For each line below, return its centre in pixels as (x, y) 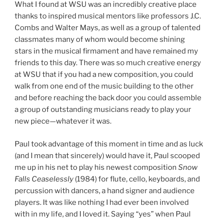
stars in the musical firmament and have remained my (106, 51)
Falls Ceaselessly (44, 179)
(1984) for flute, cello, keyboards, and (137, 179)
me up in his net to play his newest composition (96, 167)
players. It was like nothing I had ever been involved (102, 202)
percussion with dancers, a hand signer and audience (105, 191)
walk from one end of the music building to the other (104, 86)
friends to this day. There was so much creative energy (108, 63)
